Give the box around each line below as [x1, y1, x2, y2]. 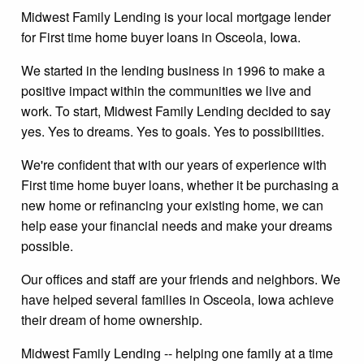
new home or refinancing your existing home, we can [21, 195, 323, 214]
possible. [21, 236, 73, 255]
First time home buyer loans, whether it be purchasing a [21, 175, 339, 194]
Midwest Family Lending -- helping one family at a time [21, 343, 333, 362]
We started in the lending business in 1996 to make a [21, 60, 325, 80]
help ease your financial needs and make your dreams [21, 215, 332, 235]
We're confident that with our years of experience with [21, 154, 327, 174]
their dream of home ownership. [21, 310, 202, 329]
